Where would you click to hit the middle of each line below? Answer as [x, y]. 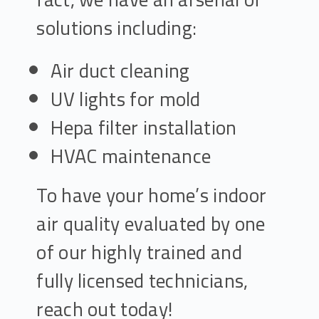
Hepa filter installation [144, 127]
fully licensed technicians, [142, 281]
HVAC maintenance [131, 156]
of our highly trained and [139, 252]
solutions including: [119, 28]
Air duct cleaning [120, 70]
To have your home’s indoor [152, 195]
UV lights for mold [126, 99]
